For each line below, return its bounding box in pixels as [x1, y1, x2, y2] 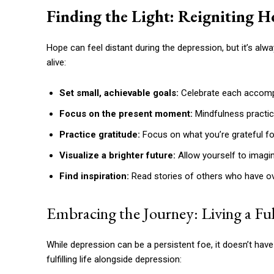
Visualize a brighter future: [59, 150, 176, 161]
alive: [46, 57, 66, 68]
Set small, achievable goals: [59, 87, 179, 99]
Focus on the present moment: [59, 108, 193, 120]
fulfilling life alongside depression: [46, 254, 182, 265]
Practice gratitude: [59, 129, 140, 141]
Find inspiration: [59, 171, 129, 182]
